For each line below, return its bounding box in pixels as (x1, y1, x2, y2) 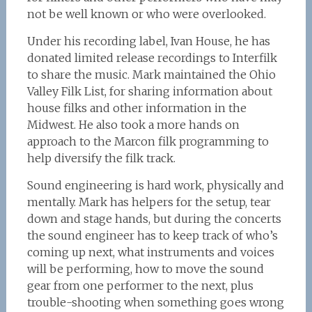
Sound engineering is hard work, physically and (26, 178, 284, 192)
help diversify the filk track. (26, 151, 175, 165)
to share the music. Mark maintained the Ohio (26, 68, 276, 81)
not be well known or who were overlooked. (26, 7, 266, 21)
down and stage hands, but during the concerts (26, 212, 281, 226)
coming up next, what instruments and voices (26, 245, 274, 259)
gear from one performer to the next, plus (26, 279, 253, 292)
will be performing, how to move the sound (26, 262, 264, 276)
